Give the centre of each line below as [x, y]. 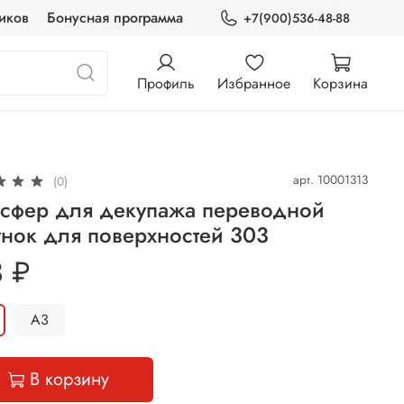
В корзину [70, 380]
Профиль [166, 83]
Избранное [254, 83]
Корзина [340, 83]
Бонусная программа [115, 18]
